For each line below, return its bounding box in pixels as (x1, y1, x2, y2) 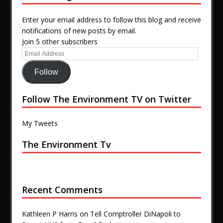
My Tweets (22, 118, 58, 128)
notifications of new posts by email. (22, 26, 136, 36)
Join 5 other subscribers (22, 37, 98, 47)
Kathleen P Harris (22, 209, 78, 219)
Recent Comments (22, 184, 103, 196)
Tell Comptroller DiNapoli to (90, 209, 181, 219)
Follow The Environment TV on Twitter (22, 93, 191, 106)
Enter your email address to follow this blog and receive (22, 15, 201, 25)
